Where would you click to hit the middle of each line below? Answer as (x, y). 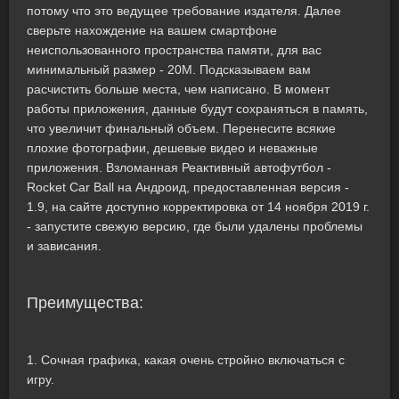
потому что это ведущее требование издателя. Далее (184, 11)
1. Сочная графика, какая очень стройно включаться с (186, 360)
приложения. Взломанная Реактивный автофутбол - (179, 167)
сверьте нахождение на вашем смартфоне (152, 30)
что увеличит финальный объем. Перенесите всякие (181, 128)
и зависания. (64, 246)
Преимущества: (85, 303)
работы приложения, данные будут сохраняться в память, (197, 109)
